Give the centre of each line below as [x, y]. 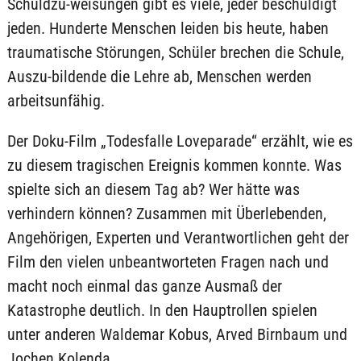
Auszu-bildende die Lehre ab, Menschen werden [159, 77]
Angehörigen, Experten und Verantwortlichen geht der [178, 238]
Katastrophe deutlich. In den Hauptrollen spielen [162, 310]
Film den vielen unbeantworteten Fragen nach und [168, 262]
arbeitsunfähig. [56, 101]
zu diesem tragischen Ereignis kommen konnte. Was [174, 165]
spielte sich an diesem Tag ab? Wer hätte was [153, 189]
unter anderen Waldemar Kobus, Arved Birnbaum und [177, 334]
